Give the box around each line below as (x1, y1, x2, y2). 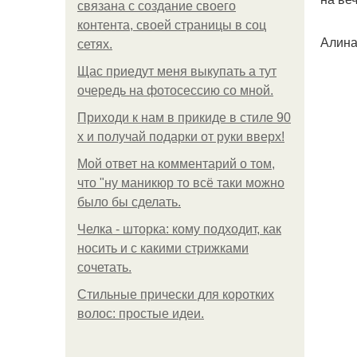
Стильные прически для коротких (77, 288, 274, 301)
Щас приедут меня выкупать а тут (77, 65, 277, 78)
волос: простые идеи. (77, 307, 204, 320)
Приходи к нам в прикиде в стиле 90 (77, 111, 291, 124)
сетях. (77, 37, 112, 51)
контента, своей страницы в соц (77, 18, 266, 32)
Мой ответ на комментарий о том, (77, 157, 275, 171)
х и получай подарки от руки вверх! (77, 130, 284, 143)
